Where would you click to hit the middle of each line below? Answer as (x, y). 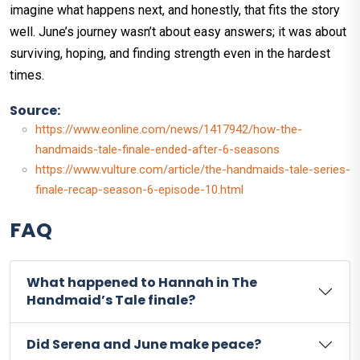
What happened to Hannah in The (142, 283)
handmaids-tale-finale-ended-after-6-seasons (157, 150)
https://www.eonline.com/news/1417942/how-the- (169, 130)
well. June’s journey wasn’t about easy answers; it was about (178, 32)
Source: (35, 111)
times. (27, 76)
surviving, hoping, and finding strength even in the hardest (170, 54)
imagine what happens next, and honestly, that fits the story (175, 10)
